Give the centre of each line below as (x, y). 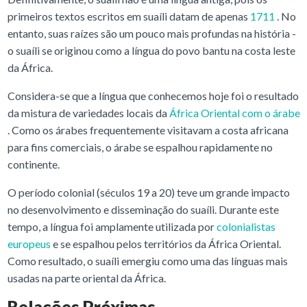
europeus (29, 243)
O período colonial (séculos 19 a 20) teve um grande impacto (148, 192)
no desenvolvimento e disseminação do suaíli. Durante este (143, 209)
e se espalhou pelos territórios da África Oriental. (165, 243)
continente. (33, 164)
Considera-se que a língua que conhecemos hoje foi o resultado (153, 95)
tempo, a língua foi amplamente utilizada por (112, 226)
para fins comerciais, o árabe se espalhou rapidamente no (140, 147)
